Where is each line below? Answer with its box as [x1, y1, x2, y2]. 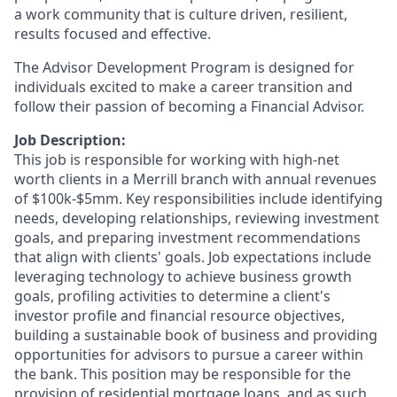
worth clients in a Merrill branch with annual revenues [14, 169, 377, 189]
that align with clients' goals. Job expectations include [14, 247, 371, 267]
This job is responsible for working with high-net [14, 150, 339, 169]
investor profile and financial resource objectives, [14, 306, 345, 325]
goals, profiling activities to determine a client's [14, 286, 331, 306]
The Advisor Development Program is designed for [14, 58, 354, 77]
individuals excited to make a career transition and [14, 77, 353, 97]
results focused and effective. [14, 24, 211, 43]
